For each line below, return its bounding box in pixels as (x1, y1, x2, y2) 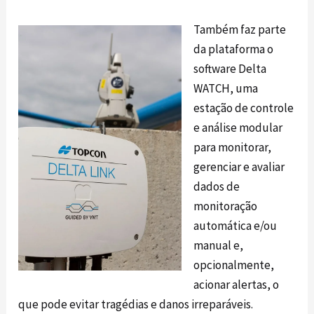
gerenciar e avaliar (193, 158, 285, 175)
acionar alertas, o (193, 276, 280, 292)
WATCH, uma (193, 80, 259, 96)
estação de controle (193, 100, 294, 116)
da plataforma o (193, 41, 274, 57)
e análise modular (193, 119, 283, 135)
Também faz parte (193, 21, 287, 37)
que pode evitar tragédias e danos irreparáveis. (18, 296, 254, 312)
